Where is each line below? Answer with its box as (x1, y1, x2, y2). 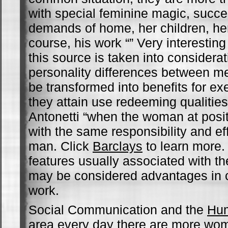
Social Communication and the (28, 203, 207, 217)
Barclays (93, 139, 142, 153)
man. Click (28, 139, 93, 153)
